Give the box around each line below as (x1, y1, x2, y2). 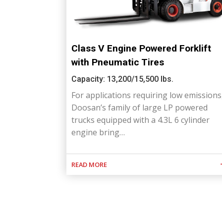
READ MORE (71, 160, 107, 169)
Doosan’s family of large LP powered (71, 102, 208, 113)
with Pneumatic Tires (71, 56, 164, 68)
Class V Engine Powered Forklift (71, 43, 211, 55)
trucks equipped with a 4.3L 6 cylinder (71, 114, 210, 126)
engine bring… (71, 127, 125, 138)
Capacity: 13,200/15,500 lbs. (71, 74, 173, 84)
